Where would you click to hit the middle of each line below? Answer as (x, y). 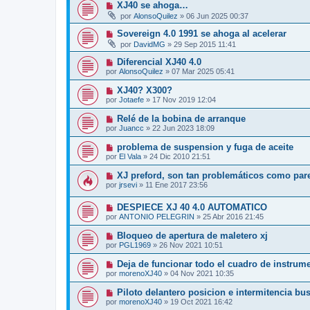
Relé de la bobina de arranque (181, 118)
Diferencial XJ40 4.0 (159, 62)
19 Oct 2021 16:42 (201, 302)
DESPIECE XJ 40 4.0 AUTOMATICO (192, 208)
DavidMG (149, 44)
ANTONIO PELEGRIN (157, 217)
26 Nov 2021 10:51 (191, 245)
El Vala (130, 156)
